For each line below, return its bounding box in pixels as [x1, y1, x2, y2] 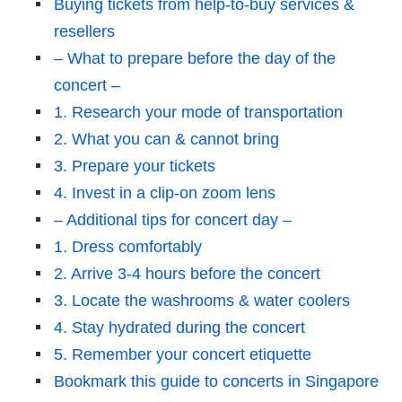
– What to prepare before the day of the [54, 49, 336, 68]
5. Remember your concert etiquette [54, 345, 311, 364]
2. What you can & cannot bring [54, 130, 279, 149]
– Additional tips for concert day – [54, 211, 292, 230]
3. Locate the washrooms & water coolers [54, 292, 350, 310]
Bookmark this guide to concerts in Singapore [54, 372, 379, 391]
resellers [54, 22, 115, 41]
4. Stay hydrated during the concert [54, 319, 305, 337]
